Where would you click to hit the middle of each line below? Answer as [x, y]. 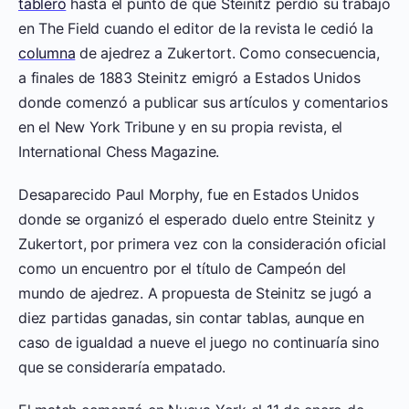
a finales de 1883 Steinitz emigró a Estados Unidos [190, 77]
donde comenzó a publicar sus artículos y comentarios [203, 102]
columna [47, 52]
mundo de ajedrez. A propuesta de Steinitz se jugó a [195, 293]
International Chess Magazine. [119, 151]
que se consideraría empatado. [122, 367]
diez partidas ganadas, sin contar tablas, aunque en [191, 317]
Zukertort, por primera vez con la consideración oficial [202, 243]
